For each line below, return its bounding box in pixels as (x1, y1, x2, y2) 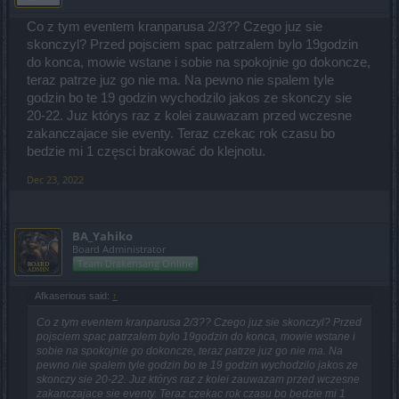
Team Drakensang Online (77, 256, 193, 270)
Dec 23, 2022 (27, 172, 84, 186)
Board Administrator (72, 241, 166, 256)
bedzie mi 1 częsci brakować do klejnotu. (27, 143, 265, 159)
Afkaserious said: (35, 289, 112, 301)
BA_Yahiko (72, 227, 133, 244)
